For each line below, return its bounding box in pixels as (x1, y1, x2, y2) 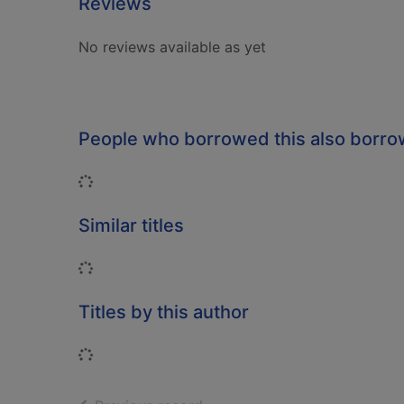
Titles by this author (78, 301, 249, 323)
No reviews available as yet (78, 38, 266, 56)
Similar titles (78, 215, 184, 236)
